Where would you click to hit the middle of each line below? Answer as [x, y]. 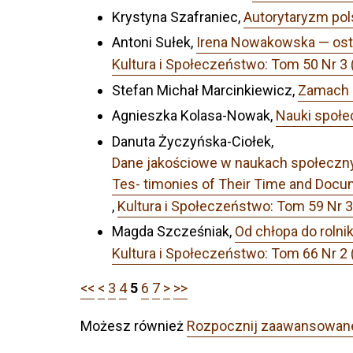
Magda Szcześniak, [173, 232]
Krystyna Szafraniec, [178, 17]
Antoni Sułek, [154, 43]
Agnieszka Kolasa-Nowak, [194, 116]
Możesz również [134, 326]
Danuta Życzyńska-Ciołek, [193, 141]
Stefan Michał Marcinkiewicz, [205, 90]
